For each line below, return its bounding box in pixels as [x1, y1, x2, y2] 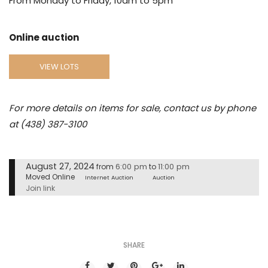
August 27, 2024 [26, 160, 95, 173]
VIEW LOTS [39, 61, 79, 73]
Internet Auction [85, 173, 134, 182]
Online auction [9, 31, 79, 44]
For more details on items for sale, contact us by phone [9, 102, 256, 115]
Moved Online [26, 172, 75, 182]
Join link [26, 183, 55, 194]
